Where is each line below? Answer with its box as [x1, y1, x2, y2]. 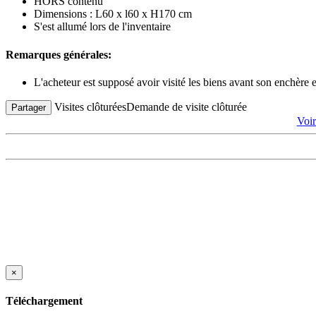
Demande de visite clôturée [126, 100, 247, 113]
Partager [11, 102, 46, 113]
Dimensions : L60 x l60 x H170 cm [34, 8, 192, 20]
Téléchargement [6, 295, 83, 308]
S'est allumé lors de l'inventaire [34, 20, 171, 33]
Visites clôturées [54, 100, 126, 113]
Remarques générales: [6, 48, 111, 61]
